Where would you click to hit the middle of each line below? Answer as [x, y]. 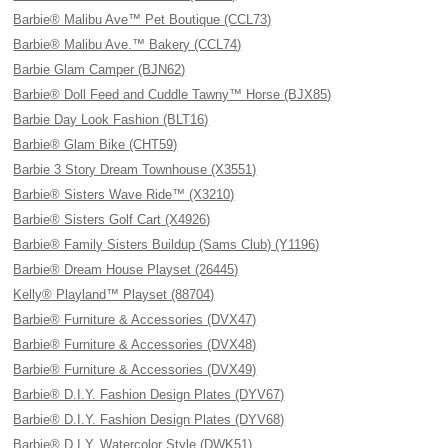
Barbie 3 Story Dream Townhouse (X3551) [135, 169]
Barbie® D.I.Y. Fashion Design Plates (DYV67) [149, 394]
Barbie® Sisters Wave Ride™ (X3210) [124, 194]
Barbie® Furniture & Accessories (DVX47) [135, 319]
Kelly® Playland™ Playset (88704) [114, 294]
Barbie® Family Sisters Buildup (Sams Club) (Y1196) [166, 244]
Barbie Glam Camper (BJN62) [99, 69]
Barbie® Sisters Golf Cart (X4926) [112, 219]
